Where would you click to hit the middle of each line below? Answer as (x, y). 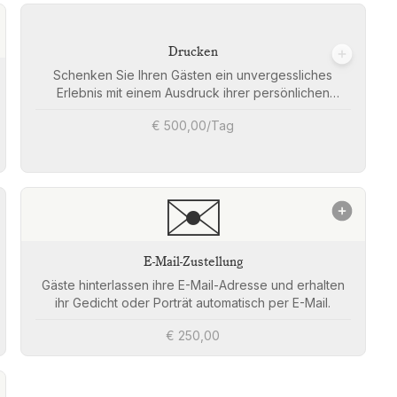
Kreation (193, 111)
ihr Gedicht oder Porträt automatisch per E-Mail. (193, 303)
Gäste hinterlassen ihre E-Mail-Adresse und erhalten (193, 285)
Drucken (193, 53)
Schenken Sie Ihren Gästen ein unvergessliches (193, 75)
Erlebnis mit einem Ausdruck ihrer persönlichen (193, 93)
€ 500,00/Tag (193, 126)
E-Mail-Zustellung (193, 263)
